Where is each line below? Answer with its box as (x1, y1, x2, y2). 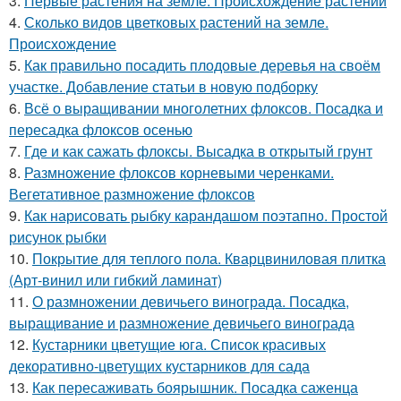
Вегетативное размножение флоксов (9, 183, 255, 204)
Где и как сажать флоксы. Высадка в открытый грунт (24, 140, 372, 161)
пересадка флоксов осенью (9, 118, 192, 140)
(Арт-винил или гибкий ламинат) (9, 269, 222, 290)
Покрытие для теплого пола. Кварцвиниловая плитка (32, 247, 386, 269)
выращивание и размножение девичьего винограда (9, 311, 354, 333)
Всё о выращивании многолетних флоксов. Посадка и (24, 97, 383, 118)
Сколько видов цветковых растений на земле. (24, 11, 328, 32)
